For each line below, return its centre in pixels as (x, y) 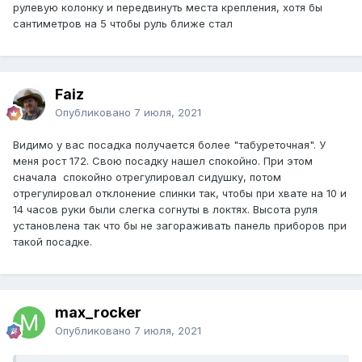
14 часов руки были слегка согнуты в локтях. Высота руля (165, 210)
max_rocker (98, 313)
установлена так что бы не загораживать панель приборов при (180, 226)
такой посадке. (53, 242)
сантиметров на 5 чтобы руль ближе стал (123, 24)
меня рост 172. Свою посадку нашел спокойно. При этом (163, 161)
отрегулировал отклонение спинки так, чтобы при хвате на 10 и (180, 194)
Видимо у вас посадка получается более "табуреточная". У (169, 145)
